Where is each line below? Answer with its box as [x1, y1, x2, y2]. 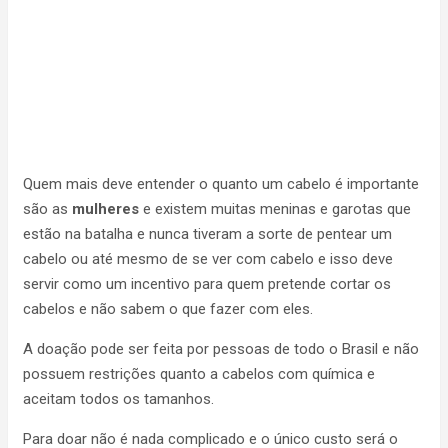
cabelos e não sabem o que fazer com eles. [23, 300, 313, 318]
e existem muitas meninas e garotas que [139, 200, 411, 218]
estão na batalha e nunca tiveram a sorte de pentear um [23, 225, 392, 243]
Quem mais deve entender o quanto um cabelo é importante [23, 175, 419, 193]
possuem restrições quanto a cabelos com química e [23, 365, 375, 383]
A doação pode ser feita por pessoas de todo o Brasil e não [23, 340, 419, 358]
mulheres [72, 200, 139, 218]
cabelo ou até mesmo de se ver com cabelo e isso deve [23, 250, 393, 268]
